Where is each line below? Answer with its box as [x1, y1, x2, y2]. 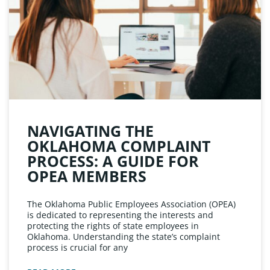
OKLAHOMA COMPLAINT [27, 135, 210, 156]
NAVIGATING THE [27, 120, 154, 141]
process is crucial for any [27, 241, 128, 253]
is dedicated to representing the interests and [27, 209, 213, 221]
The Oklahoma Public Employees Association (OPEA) [27, 198, 236, 210]
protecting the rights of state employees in [27, 219, 199, 231]
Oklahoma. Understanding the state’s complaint [27, 230, 220, 242]
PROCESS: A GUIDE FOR [27, 150, 199, 171]
